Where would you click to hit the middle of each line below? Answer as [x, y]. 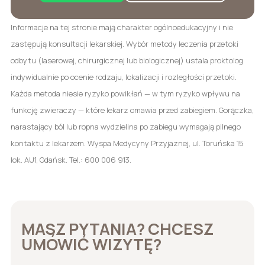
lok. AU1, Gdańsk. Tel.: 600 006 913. [71, 159]
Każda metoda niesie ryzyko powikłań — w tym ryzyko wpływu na [125, 93]
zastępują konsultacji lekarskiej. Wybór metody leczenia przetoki [124, 43]
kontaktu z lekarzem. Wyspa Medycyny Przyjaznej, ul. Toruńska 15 [127, 143]
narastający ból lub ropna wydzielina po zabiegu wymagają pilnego [125, 126]
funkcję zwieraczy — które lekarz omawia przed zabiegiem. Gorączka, [132, 110]
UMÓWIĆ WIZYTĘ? [91, 244]
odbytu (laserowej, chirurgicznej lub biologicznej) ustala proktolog [127, 60]
